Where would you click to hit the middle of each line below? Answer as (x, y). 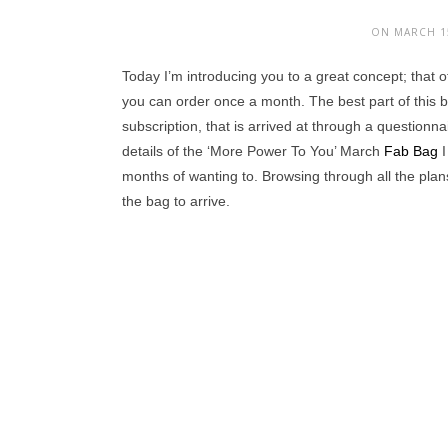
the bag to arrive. (178, 201)
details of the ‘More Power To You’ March (253, 151)
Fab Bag (411, 151)
